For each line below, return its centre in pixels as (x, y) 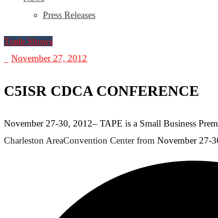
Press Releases (69, 15)
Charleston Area (34, 140)
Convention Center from (110, 140)
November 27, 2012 (49, 58)
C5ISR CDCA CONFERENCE (101, 91)
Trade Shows (28, 41)
